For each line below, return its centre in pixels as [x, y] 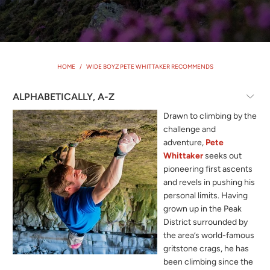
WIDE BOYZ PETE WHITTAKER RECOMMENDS [149, 67]
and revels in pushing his [209, 182]
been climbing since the [209, 262]
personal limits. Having [206, 196]
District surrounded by [206, 222]
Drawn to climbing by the [210, 116]
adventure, [185, 143]
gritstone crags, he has [206, 249]
